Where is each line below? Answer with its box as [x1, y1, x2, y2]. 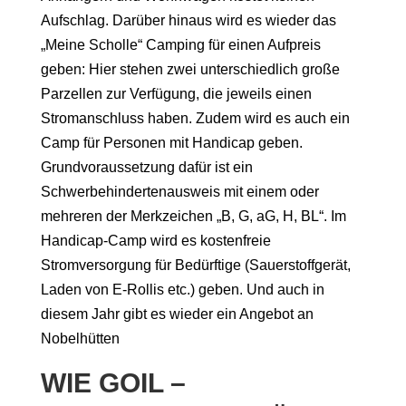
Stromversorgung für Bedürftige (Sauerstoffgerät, [40, 257, 351, 274]
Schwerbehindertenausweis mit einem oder [40, 184, 319, 200]
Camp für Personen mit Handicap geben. [40, 135, 303, 151]
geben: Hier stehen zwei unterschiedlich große [40, 62, 340, 78]
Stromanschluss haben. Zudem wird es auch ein [40, 111, 350, 127]
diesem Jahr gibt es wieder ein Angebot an [40, 306, 314, 323]
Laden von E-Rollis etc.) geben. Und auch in [40, 282, 324, 298]
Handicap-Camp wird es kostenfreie [40, 233, 271, 249]
